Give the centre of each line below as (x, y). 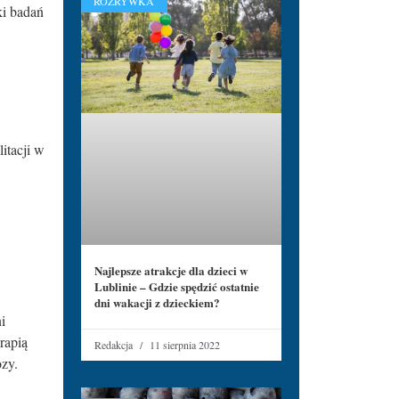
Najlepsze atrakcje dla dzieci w (171, 270)
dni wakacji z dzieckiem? (157, 302)
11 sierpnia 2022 (183, 345)
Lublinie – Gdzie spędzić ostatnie (177, 286)
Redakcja (115, 345)
